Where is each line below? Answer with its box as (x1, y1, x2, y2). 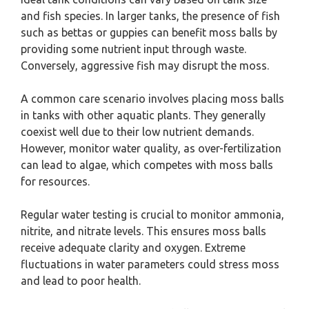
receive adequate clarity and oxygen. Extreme (21, 241, 246, 254)
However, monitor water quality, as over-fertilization (21, 142, 281, 154)
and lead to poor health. (21, 275, 141, 287)
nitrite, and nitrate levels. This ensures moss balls (21, 225, 266, 237)
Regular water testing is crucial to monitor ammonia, (21, 208, 284, 221)
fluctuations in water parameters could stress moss (21, 258, 279, 270)
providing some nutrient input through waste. (21, 43, 246, 55)
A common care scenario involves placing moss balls (21, 92, 284, 105)
